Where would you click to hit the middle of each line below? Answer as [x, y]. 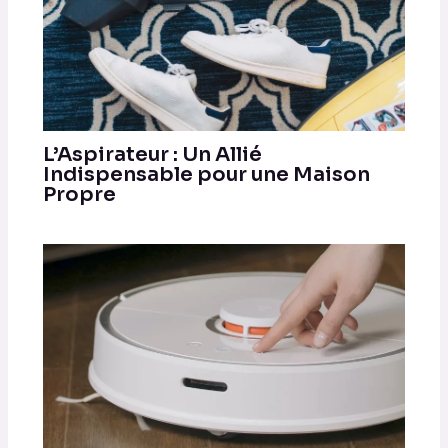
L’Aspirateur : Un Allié [152, 154]
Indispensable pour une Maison [206, 174]
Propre [79, 194]
